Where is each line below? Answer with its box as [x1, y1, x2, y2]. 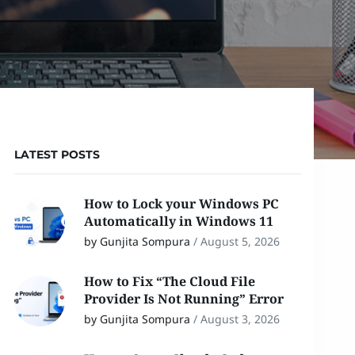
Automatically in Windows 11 [83, 212, 277, 230]
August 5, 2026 [200, 234, 280, 249]
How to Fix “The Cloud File [83, 273, 255, 290]
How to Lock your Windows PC [83, 195, 279, 212]
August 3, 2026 [200, 311, 280, 326]
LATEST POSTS [13, 147, 100, 162]
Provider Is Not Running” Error [83, 290, 287, 307]
